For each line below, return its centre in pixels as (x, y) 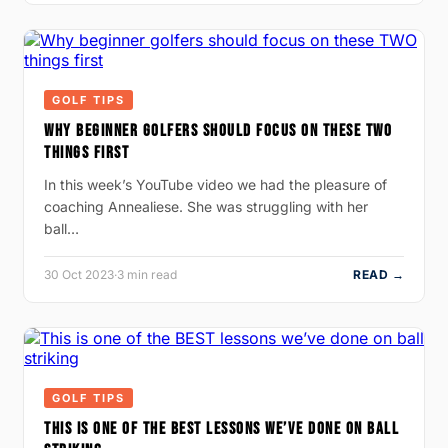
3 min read (147, 274)
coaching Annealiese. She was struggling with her (206, 206)
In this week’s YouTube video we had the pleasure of (215, 184)
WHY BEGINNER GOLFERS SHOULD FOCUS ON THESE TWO (218, 130)
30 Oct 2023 (79, 274)
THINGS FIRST (86, 152)
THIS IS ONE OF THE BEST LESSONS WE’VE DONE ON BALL (221, 428)
